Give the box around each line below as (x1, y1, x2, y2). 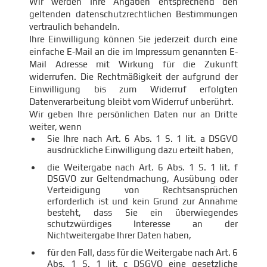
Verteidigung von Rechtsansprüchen (47, 185, 238, 195)
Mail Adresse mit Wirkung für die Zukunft (29, 59, 238, 69)
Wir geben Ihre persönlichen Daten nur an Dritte (29, 109, 238, 119)
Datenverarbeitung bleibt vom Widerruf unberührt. (29, 97, 234, 107)
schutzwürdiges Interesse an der (47, 219, 238, 229)
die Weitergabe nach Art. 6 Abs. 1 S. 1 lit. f (47, 162, 238, 172)
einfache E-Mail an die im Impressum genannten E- (29, 46, 238, 57)
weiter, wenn (29, 122, 82, 132)
